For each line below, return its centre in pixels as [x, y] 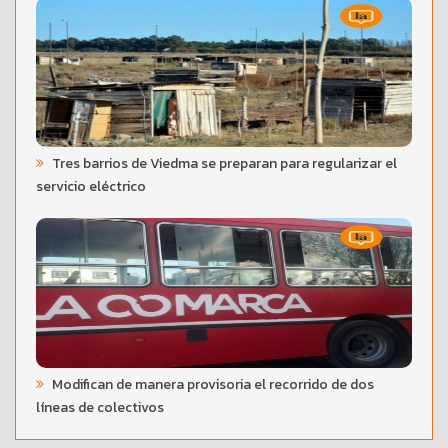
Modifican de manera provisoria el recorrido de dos [211, 384]
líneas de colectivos [100, 407]
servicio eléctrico [91, 186]
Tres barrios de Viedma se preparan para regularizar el [223, 163]
